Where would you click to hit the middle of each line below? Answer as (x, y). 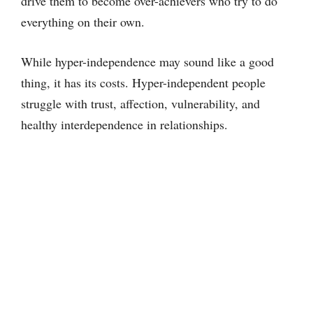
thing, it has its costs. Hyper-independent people (143, 82)
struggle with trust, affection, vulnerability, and (140, 103)
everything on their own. (83, 22)
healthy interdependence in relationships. (124, 124)
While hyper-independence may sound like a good (147, 61)
